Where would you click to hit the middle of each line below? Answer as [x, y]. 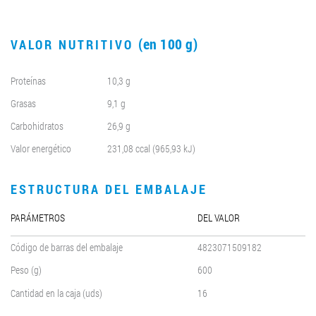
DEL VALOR [219, 218]
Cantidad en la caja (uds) [56, 293]
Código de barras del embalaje [67, 247]
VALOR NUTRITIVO [74, 44]
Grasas [23, 103]
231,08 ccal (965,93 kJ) [151, 148]
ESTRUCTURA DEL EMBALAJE [109, 189]
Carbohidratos [37, 126]
